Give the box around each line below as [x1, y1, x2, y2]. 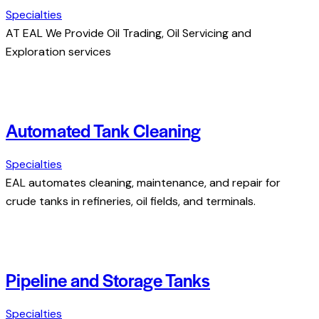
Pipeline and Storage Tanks [6, 267, 210, 293]
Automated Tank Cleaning [6, 117, 201, 143]
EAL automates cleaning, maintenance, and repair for [6, 174, 281, 190]
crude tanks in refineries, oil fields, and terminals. [6, 193, 256, 209]
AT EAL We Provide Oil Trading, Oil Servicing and [6, 25, 251, 41]
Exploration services [6, 43, 111, 59]
